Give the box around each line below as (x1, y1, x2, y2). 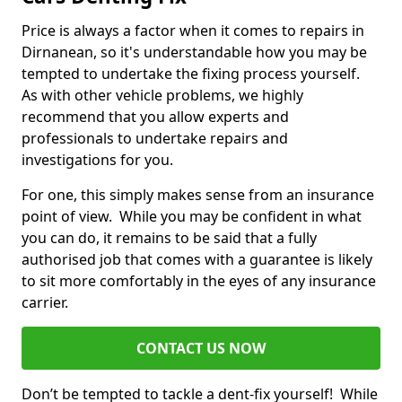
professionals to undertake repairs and (22, 128, 288, 149)
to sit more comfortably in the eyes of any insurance (22, 271, 376, 292)
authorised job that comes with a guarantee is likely (22, 249, 372, 270)
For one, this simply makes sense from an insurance (22, 185, 374, 205)
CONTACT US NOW (136, 338, 266, 359)
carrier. (22, 293, 72, 313)
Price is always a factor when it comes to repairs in (22, 21, 364, 41)
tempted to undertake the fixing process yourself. (22, 64, 363, 84)
